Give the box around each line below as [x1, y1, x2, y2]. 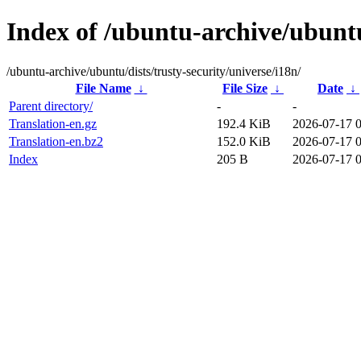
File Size [222, 81, 268, 95]
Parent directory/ [9, 98, 93, 113]
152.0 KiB [217, 134, 271, 148]
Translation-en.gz [9, 116, 97, 131]
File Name [75, 81, 131, 95]
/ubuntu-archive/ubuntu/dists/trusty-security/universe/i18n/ [6, 64, 301, 78]
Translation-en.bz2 [9, 134, 103, 148]
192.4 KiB [217, 116, 271, 131]
